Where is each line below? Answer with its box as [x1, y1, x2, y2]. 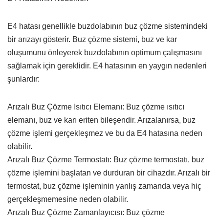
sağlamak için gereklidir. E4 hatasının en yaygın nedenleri [7, 61, 207, 70]
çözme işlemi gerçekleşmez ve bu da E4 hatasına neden [7, 129, 202, 137]
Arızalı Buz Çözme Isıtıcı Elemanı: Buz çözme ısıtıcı [7, 102, 184, 111]
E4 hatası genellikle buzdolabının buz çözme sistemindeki [7, 22, 208, 30]
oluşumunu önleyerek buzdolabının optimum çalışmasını [7, 48, 202, 57]
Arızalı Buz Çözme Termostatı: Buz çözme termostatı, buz [7, 155, 204, 164]
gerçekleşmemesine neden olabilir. [7, 195, 128, 203]
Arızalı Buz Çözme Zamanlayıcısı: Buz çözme [7, 208, 165, 217]
